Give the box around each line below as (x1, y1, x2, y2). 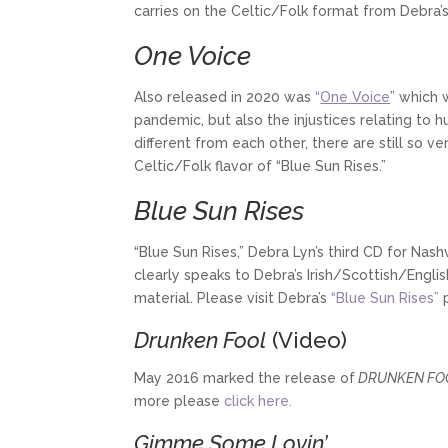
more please (134, 392, 225, 409)
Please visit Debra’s (193, 289, 332, 306)
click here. (224, 392, 293, 409)
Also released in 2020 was (134, 88, 316, 105)
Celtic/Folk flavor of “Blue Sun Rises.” (134, 157, 387, 174)
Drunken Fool (134, 326, 267, 353)
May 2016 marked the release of (134, 369, 356, 386)
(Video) (266, 326, 348, 353)
